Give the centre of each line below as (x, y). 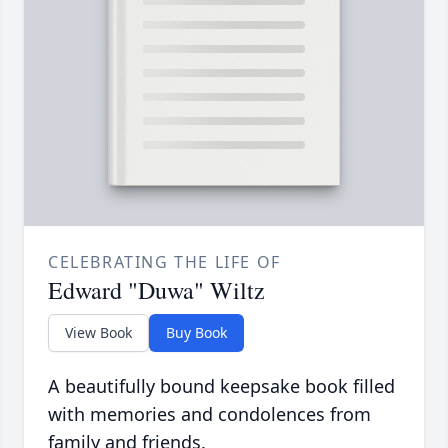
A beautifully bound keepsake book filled (221, 386)
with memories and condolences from (209, 414)
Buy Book (196, 333)
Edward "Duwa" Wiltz (156, 290)
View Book (98, 333)
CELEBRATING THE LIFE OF (164, 262)
